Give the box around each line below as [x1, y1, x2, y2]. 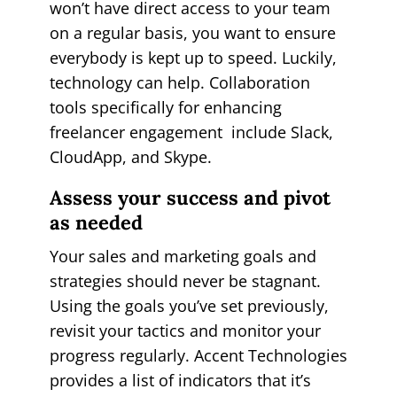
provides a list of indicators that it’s [49, 369, 311, 391]
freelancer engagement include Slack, [49, 121, 333, 143]
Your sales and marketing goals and [49, 245, 316, 267]
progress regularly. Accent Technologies [49, 344, 347, 366]
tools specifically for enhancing [49, 96, 282, 118]
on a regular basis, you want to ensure [49, 21, 336, 43]
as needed [49, 209, 143, 235]
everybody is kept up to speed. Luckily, [49, 46, 337, 68]
